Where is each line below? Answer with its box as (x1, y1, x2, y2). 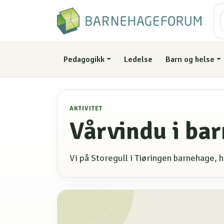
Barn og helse (165, 54, 214, 65)
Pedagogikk (63, 54, 104, 65)
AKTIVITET (69, 104, 102, 112)
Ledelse (124, 54, 153, 65)
